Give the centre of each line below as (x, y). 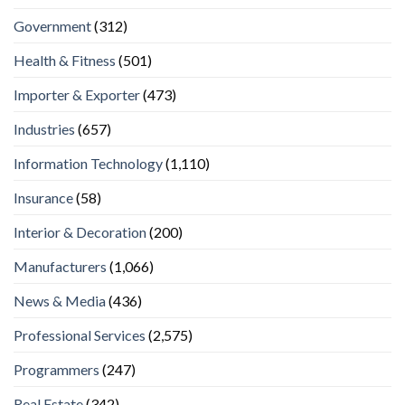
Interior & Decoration (80, 232)
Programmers (57, 370)
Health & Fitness (65, 61)
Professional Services (80, 335)
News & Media (60, 301)
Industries (44, 129)
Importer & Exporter (77, 95)
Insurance (43, 198)
